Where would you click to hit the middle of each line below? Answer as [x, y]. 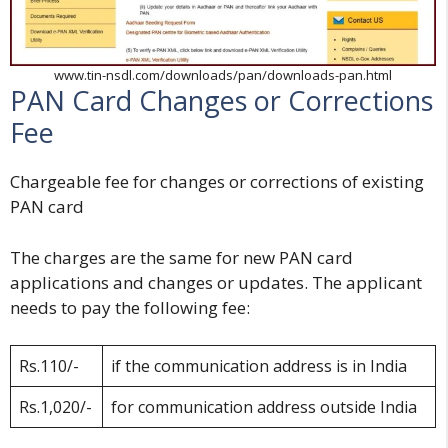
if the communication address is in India [259, 366]
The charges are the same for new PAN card [181, 257]
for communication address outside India [264, 407]
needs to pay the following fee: [130, 307]
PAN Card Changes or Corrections [221, 101]
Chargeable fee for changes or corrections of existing [217, 182]
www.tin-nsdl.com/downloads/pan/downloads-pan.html [223, 75]
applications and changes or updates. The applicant [216, 282]
